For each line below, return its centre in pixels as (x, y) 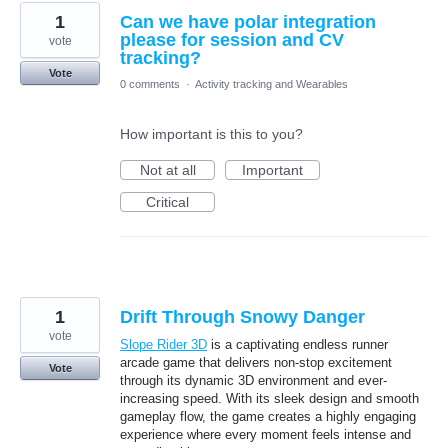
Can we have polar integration (248, 22)
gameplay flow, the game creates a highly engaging (268, 417)
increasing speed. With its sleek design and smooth (269, 399)
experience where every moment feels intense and (265, 435)
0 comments (150, 84)
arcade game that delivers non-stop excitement (256, 363)
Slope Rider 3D (163, 345)
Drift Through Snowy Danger (242, 317)
